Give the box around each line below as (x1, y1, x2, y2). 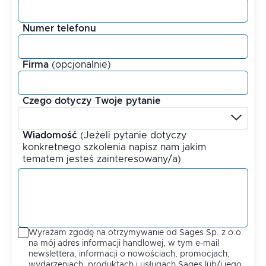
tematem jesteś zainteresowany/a (23, 154, 178, 164)
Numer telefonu (23, 23, 96, 33)
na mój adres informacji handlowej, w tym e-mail (28, 239, 219, 248)
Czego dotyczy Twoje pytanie (23, 96, 161, 106)
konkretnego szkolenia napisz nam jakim (23, 142, 206, 152)
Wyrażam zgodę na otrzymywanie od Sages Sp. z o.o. (28, 228, 243, 237)
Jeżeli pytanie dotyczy (84, 130, 186, 140)
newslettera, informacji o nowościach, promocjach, (28, 249, 230, 258)
